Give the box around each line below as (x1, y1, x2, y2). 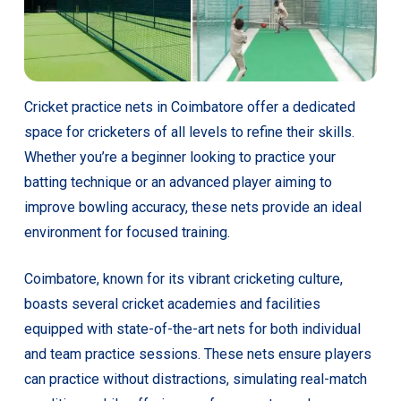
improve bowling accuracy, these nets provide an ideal (23, 198, 362, 216)
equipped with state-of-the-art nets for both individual (23, 320, 361, 337)
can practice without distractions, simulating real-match (23, 370, 367, 388)
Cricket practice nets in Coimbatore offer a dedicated (23, 98, 355, 115)
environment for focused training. (23, 223, 230, 241)
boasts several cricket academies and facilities (23, 294, 320, 312)
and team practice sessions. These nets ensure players (23, 345, 371, 363)
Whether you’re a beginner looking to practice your (23, 148, 336, 166)
